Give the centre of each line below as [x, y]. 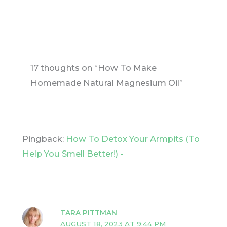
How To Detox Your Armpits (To [133, 139]
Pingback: [44, 139]
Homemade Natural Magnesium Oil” [107, 83]
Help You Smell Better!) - [72, 154]
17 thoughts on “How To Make [94, 68]
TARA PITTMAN [89, 213]
